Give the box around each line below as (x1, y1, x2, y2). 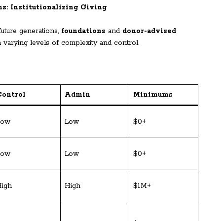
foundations (61, 27, 106, 36)
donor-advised (122, 27, 176, 36)
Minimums (133, 90, 173, 100)
